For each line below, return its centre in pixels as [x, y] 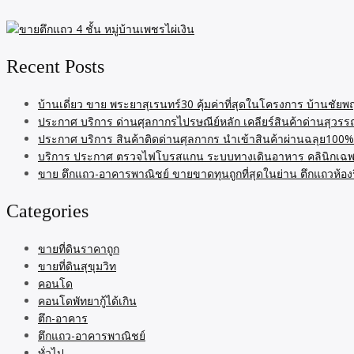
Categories [47, 211]
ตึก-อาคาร [63, 318]
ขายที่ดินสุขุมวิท [77, 265]
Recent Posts [55, 67]
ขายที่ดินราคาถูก [79, 248]
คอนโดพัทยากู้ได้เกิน [87, 300]
